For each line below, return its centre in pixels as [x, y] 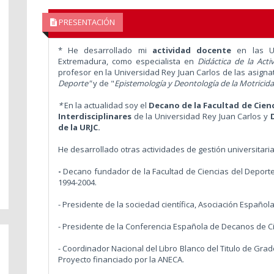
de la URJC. [79, 127]
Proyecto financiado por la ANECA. [121, 259]
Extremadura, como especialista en [128, 61]
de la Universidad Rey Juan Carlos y [201, 116]
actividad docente [192, 50]
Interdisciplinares [94, 116]
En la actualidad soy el [107, 105]
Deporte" [75, 83]
